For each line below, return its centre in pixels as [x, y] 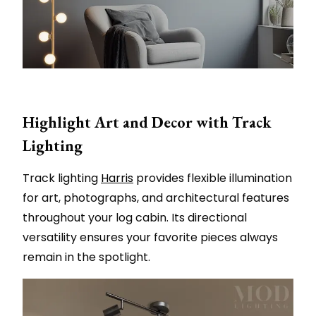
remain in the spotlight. [86, 257]
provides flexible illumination [213, 178]
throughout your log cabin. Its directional [135, 218]
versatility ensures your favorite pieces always [150, 238]
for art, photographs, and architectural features [156, 198]
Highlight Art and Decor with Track [147, 123]
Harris [117, 178]
